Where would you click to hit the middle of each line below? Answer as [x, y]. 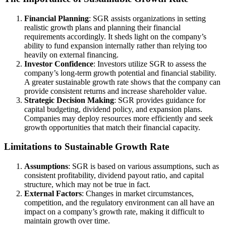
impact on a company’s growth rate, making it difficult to [114, 211]
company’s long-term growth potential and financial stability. [120, 73]
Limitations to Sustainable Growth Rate [87, 147]
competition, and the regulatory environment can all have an [119, 202]
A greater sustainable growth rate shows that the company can [122, 82]
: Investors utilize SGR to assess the [150, 64]
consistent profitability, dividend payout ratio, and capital [114, 175]
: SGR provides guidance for [160, 100]
